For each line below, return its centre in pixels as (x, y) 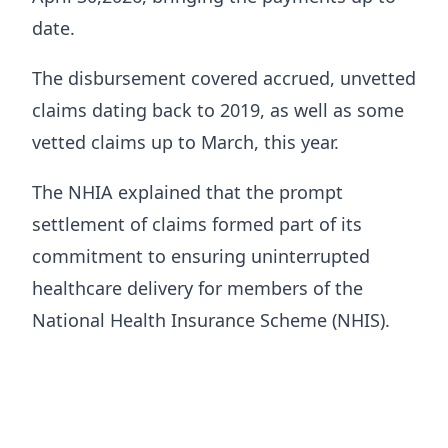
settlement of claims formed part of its (197, 223)
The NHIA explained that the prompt (187, 191)
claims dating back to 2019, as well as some (218, 109)
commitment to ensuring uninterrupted (201, 255)
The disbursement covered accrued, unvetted (224, 77)
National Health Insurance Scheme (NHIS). (211, 319)
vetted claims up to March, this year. (185, 141)
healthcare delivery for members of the (197, 287)
